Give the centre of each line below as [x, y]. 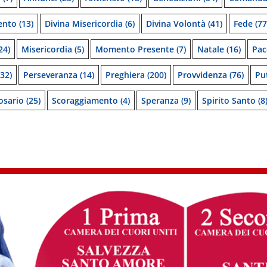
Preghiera [125, 75]
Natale [211, 49]
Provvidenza [202, 75]
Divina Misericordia [84, 24]
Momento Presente [135, 49]
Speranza [160, 100]
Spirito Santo [229, 100]
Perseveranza [50, 75]
